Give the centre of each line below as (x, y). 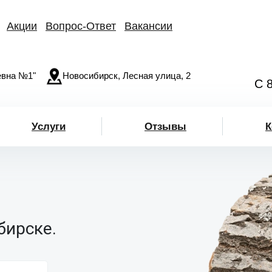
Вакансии (148, 26)
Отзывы (165, 126)
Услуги (49, 126)
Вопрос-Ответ (81, 26)
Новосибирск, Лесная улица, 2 (127, 75)
